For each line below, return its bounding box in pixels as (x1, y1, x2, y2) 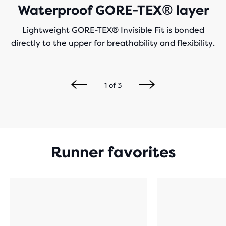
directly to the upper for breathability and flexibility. (11, 38, 215, 48)
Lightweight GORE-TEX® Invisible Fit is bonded (22, 25, 204, 35)
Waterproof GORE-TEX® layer (17, 3, 209, 18)
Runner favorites (50, 144, 176, 161)
